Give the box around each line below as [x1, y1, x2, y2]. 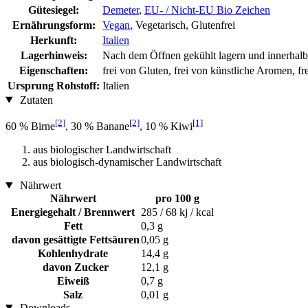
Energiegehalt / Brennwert [11, 206, 135, 218]
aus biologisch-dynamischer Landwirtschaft [33, 155, 221, 168]
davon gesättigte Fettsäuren [6, 233, 140, 245]
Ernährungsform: [12, 19, 96, 31]
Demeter [102, 3, 139, 16]
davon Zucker [37, 261, 109, 273]
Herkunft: [30, 34, 77, 46]
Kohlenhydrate [38, 247, 108, 259]
